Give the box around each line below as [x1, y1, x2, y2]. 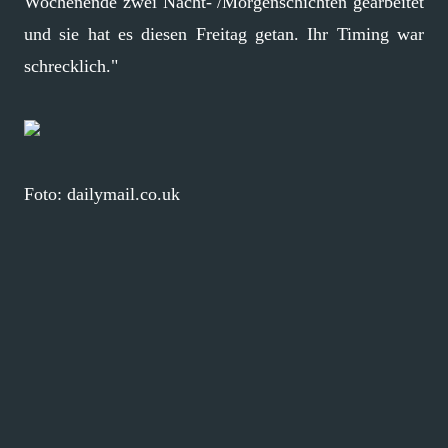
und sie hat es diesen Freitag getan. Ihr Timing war [24, 24, 424, 44]
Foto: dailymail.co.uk [24, 184, 180, 204]
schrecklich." [24, 56, 118, 76]
